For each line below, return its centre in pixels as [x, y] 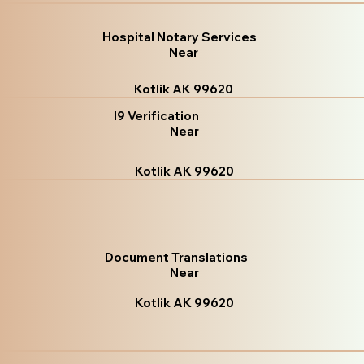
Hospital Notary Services [180, 37]
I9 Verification [157, 116]
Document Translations [176, 257]
